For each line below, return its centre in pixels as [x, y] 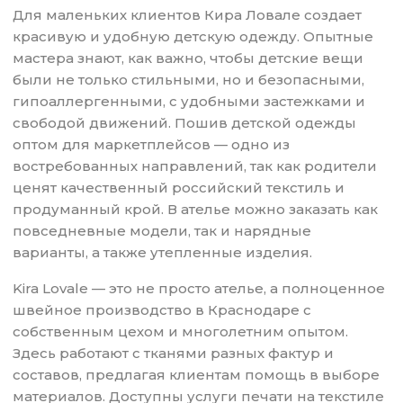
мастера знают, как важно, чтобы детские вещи [188, 58]
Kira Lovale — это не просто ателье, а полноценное [199, 289]
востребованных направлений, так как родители [195, 166]
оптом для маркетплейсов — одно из [152, 145]
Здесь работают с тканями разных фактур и [174, 354]
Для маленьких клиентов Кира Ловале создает [188, 15]
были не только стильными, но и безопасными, [189, 80]
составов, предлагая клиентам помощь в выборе [197, 375]
